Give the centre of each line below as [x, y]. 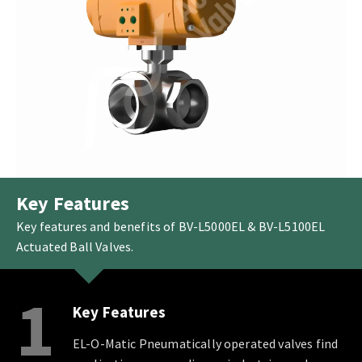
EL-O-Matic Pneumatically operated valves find [206, 344]
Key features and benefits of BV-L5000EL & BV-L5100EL [171, 226]
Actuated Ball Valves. [75, 246]
